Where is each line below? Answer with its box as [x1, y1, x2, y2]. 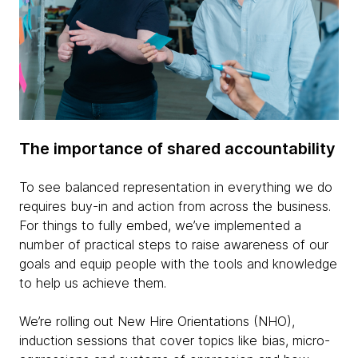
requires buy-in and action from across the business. [19, 198, 331, 215]
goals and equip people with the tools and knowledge [19, 256, 337, 272]
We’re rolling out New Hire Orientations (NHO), [19, 313, 295, 330]
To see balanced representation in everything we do [19, 179, 332, 196]
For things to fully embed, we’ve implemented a [19, 217, 301, 234]
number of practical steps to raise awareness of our [19, 237, 328, 253]
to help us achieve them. [19, 275, 166, 292]
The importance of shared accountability [19, 139, 336, 159]
